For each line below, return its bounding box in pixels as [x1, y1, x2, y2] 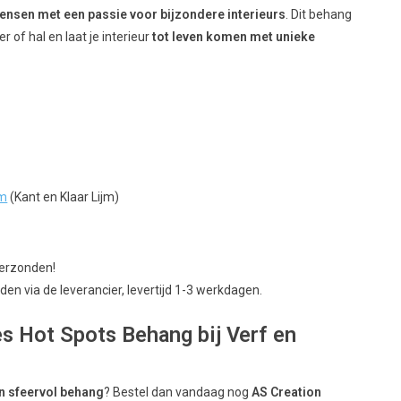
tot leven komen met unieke [152, 29, 316, 44]
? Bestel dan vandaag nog [104, 384, 252, 399]
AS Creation [252, 384, 322, 399]
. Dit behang [286, 6, 353, 21]
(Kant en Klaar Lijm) [7, 189, 120, 204]
